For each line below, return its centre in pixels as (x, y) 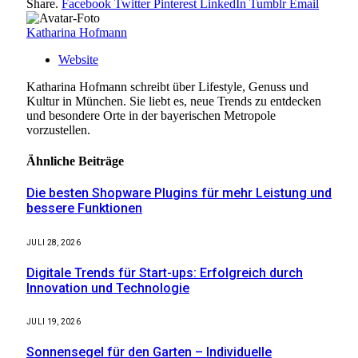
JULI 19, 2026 (54, 322)
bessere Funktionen (84, 209)
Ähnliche (52, 161)
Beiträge (101, 161)
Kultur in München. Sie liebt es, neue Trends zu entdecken (174, 101)
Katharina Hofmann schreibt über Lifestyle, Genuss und (167, 86)
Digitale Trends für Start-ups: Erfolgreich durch (165, 272)
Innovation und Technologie (108, 288)
